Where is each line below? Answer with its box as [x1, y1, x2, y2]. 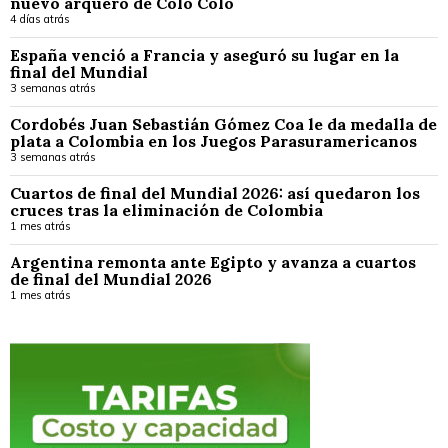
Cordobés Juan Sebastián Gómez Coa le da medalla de [10, 113, 437, 134]
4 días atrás [10, 11, 70, 26]
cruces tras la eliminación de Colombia [10, 199, 323, 220]
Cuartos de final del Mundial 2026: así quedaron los [10, 182, 420, 203]
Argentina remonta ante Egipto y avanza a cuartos [10, 251, 416, 272]
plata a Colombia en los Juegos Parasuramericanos [10, 130, 417, 151]
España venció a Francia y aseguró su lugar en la [10, 44, 399, 65]
